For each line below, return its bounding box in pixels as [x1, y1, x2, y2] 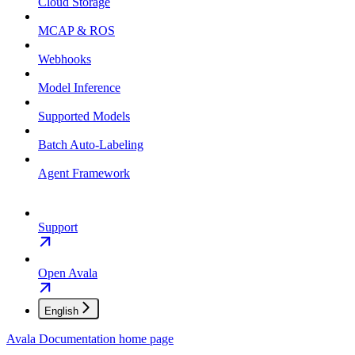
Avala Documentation [6, 332, 116, 346]
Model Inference [38, 81, 120, 95]
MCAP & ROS [38, 24, 115, 38]
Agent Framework [38, 166, 130, 181]
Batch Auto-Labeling [38, 138, 143, 152]
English [44, 305, 78, 318]
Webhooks [38, 52, 91, 67]
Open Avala [38, 266, 97, 281]
